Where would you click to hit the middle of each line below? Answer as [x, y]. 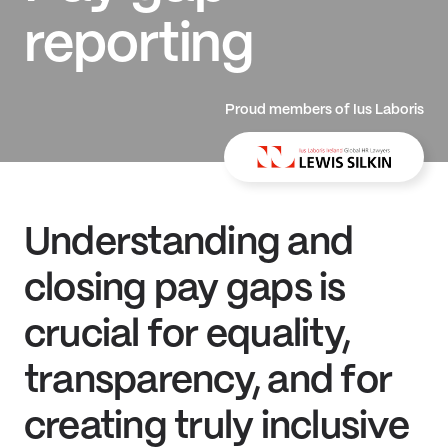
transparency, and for [208, 381]
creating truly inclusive [216, 427]
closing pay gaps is [185, 289]
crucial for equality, [187, 335]
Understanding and [189, 243]
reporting [139, 46]
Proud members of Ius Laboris [324, 110]
